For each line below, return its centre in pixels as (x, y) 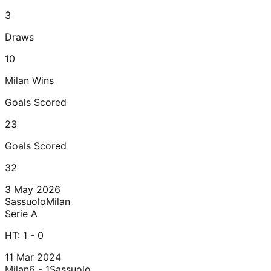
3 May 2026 (33, 190)
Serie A (21, 214)
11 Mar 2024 (33, 257)
